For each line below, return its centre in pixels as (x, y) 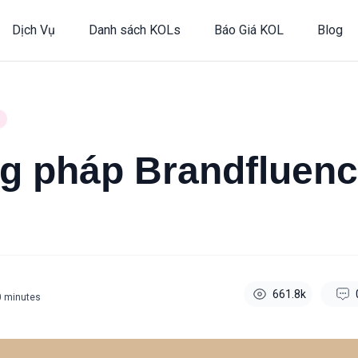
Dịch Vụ (33, 30)
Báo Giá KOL (249, 30)
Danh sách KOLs (134, 30)
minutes (22, 297)
